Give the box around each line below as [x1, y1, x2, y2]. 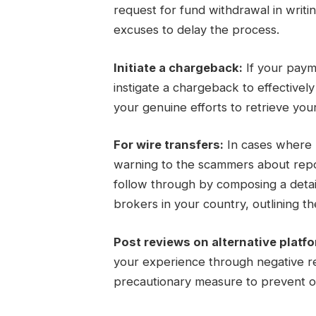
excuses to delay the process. [113, 23, 279, 37]
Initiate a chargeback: [113, 60, 243, 75]
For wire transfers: [113, 138, 224, 152]
